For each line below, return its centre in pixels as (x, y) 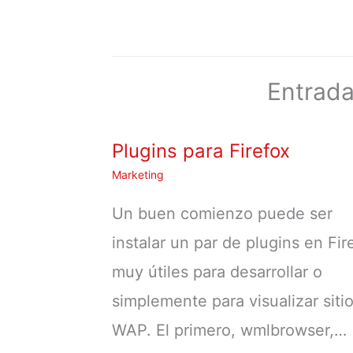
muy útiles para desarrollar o (217, 271)
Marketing (138, 174)
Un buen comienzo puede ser (222, 213)
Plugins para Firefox (201, 150)
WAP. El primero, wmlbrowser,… (229, 330)
